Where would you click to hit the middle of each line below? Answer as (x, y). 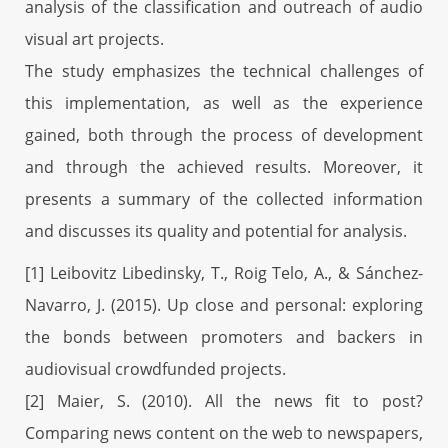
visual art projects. (94, 38)
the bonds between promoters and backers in (224, 336)
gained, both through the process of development (224, 134)
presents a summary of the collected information (224, 198)
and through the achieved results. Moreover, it (224, 166)
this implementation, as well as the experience (224, 102)
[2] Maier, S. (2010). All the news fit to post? (224, 400)
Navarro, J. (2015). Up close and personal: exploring (224, 304)
